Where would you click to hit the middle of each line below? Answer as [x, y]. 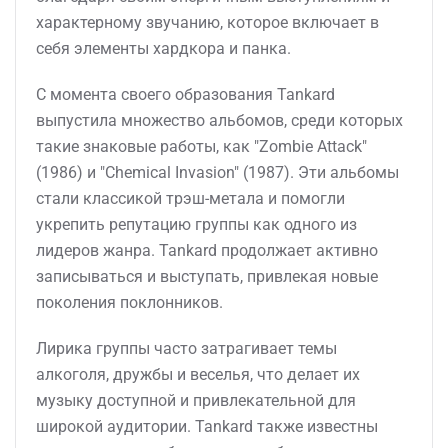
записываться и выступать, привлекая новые [207, 276]
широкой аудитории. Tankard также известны [207, 426]
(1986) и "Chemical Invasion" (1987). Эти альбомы [217, 172]
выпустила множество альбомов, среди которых [219, 120]
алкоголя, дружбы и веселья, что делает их [198, 374]
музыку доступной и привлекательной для [196, 400]
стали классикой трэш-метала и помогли [190, 198]
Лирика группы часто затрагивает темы [186, 348]
